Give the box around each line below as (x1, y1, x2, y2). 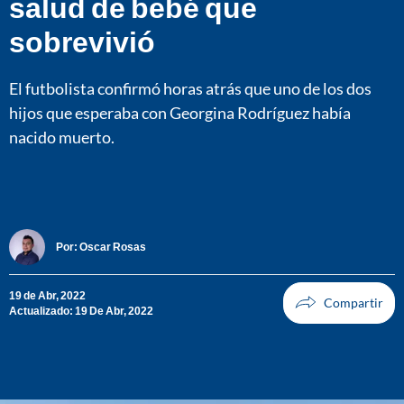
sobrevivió (9, 23, 155, 59)
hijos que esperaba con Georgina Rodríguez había (9, 102, 351, 123)
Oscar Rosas (79, 240, 146, 254)
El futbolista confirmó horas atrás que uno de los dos (9, 78, 372, 98)
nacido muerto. (9, 126, 115, 147)
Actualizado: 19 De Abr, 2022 (9, 303, 153, 317)
